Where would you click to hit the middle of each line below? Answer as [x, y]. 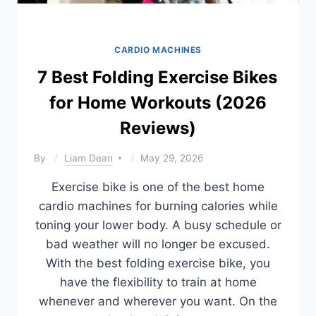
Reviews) [158, 128]
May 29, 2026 [172, 158]
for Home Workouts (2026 [158, 103]
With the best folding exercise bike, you [158, 263]
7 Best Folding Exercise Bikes [157, 78]
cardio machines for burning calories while [158, 206]
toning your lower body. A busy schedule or [158, 225]
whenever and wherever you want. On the [158, 301]
